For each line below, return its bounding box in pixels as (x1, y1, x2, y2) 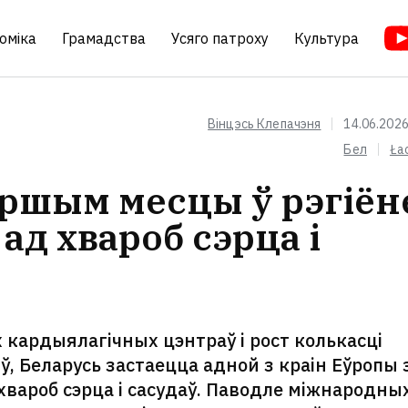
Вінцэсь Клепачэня (208, 115, 321, 132)
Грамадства (62, 29, 147, 47)
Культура (294, 29, 360, 47)
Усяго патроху (171, 29, 270, 47)
